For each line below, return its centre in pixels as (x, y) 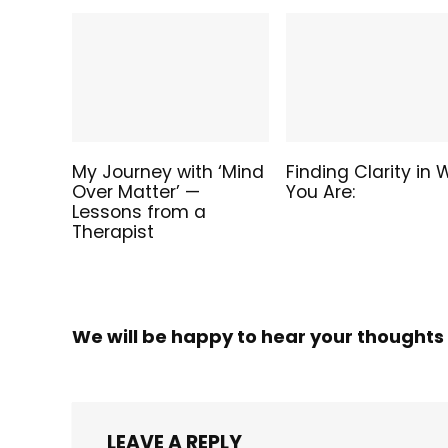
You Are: (321, 191)
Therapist (113, 231)
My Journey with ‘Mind (168, 171)
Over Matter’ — (136, 191)
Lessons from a (139, 211)
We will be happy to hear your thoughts (258, 336)
